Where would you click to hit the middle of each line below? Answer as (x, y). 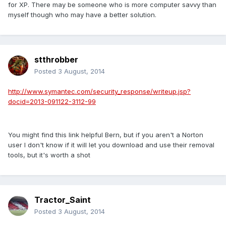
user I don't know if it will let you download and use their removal (111, 145)
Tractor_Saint (63, 200)
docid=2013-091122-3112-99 (52, 102)
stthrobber (56, 60)
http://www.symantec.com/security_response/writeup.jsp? (99, 92)
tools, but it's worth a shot (49, 155)
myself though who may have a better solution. (82, 15)
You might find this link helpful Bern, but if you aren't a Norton (106, 135)
